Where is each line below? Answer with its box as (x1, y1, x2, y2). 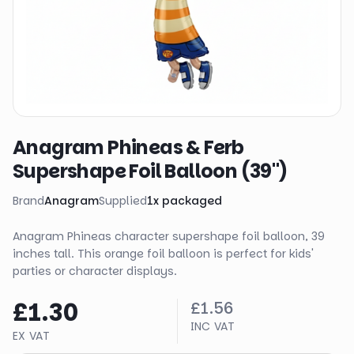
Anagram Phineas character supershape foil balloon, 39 (13, 228, 325, 244)
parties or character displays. (13, 263, 177, 279)
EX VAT (13, 328, 51, 344)
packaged (162, 193, 222, 209)
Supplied (99, 193, 147, 209)
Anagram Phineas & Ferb (13, 134, 244, 160)
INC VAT (190, 318, 235, 334)
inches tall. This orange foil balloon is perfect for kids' (13, 246, 314, 262)
